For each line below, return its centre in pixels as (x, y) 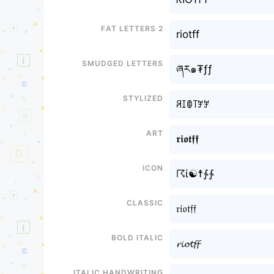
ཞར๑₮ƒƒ (194, 69)
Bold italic (137, 237)
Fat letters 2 (132, 28)
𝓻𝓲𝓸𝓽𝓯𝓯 (187, 243)
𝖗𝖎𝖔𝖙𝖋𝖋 (187, 139)
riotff (187, 34)
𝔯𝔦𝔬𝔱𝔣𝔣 (186, 209)
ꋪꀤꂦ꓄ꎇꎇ (193, 104)
